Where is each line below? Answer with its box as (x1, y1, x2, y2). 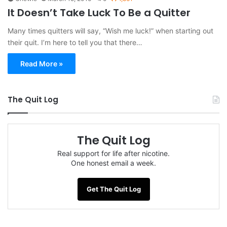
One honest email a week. (71, 159, 156, 168)
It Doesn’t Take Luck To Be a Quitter (8, 6, 191, 20)
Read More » (20, 59, 63, 68)
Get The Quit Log (86, 185, 141, 194)
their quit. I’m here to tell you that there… (8, 38, 142, 47)
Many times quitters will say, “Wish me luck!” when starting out (8, 26, 213, 35)
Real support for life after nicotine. (57, 149, 170, 158)
